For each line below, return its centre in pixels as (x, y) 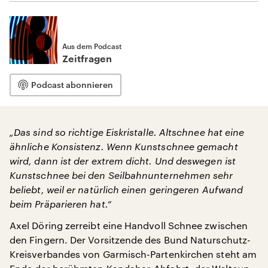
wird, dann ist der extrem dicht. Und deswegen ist (123, 161)
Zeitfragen (87, 59)
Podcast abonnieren (72, 85)
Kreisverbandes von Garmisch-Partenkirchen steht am (133, 254)
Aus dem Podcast (92, 46)
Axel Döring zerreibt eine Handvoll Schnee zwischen (129, 225)
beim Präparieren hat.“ (60, 204)
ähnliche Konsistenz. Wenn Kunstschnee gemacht (124, 146)
